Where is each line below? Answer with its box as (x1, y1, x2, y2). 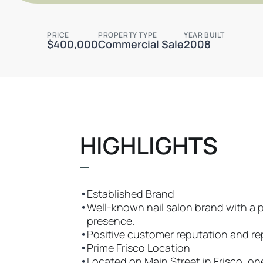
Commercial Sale (98, 37, 184, 51)
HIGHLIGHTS (80, 129, 218, 161)
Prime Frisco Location (87, 241, 190, 255)
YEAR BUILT (184, 30, 225, 40)
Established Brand (87, 187, 174, 201)
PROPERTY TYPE (98, 30, 157, 40)
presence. (87, 214, 134, 228)
